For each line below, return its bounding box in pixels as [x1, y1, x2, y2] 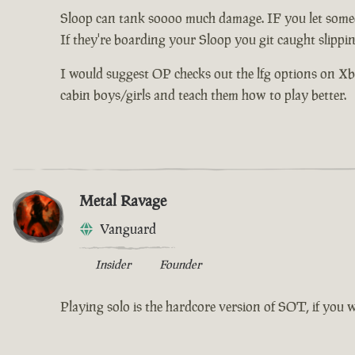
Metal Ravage [79, 190, 166, 212]
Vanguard [100, 220, 156, 239]
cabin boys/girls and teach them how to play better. [60, 86, 346, 105]
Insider [95, 257, 131, 273]
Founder [159, 257, 201, 273]
